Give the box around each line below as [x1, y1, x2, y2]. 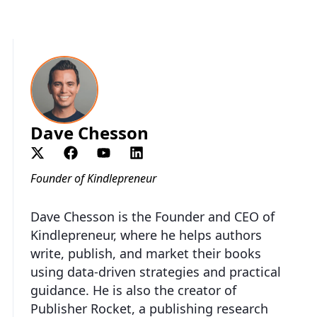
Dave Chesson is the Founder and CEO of [30, 207, 275, 225]
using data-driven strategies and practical [30, 263, 281, 280]
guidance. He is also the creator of [30, 281, 236, 299]
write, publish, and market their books [30, 244, 261, 262]
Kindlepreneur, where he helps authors [30, 226, 262, 243]
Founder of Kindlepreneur [30, 170, 156, 186]
